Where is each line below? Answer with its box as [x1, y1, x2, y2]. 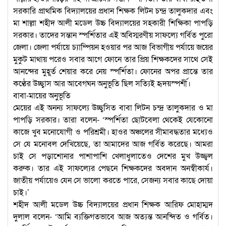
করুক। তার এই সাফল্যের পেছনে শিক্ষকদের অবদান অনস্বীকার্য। [13, 162, 213, 174]
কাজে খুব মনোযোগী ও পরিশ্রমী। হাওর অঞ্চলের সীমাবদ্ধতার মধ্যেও [13, 126, 213, 138]
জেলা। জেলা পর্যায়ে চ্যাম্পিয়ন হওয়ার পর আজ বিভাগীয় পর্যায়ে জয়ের [13, 41, 213, 53]
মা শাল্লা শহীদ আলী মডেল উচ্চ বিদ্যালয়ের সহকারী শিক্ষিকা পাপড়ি [13, 17, 213, 29]
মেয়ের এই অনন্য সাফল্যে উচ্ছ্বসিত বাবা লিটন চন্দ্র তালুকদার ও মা [13, 101, 213, 114]
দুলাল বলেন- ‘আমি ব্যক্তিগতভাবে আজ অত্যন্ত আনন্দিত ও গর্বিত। [13, 210, 213, 222]
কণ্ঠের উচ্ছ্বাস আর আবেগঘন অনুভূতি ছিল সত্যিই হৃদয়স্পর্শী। [13, 77, 191, 89]
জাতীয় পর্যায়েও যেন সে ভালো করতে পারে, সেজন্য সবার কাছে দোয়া [13, 174, 213, 186]
